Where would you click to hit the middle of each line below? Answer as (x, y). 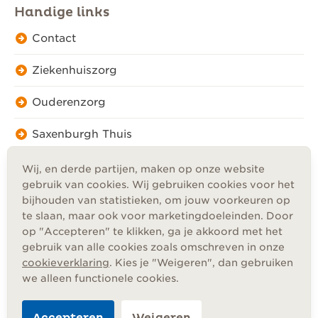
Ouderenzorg (69, 102)
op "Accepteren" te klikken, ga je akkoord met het (152, 231)
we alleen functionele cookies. (100, 278)
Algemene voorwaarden (78, 272)
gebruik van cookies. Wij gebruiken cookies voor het (158, 185)
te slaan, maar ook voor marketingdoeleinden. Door (158, 216)
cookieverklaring (66, 263)
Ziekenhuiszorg (75, 70)
